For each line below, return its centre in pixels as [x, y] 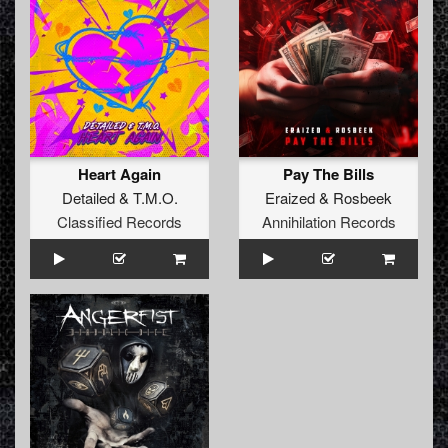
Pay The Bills [328, 174]
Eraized [290, 198]
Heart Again [119, 174]
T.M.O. [155, 198]
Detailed [88, 198]
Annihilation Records [328, 222]
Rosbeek [362, 198]
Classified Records [119, 222]
